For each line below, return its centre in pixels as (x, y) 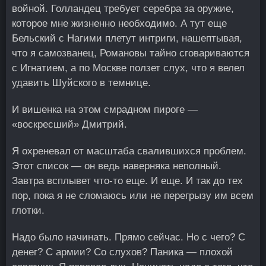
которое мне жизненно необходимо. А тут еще (119, 23)
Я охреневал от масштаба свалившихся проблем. (129, 151)
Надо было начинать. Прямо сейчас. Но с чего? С (129, 237)
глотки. (28, 210)
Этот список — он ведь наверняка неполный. (117, 166)
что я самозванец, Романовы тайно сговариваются (131, 53)
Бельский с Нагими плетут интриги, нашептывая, (127, 38)
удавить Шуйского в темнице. (81, 83)
